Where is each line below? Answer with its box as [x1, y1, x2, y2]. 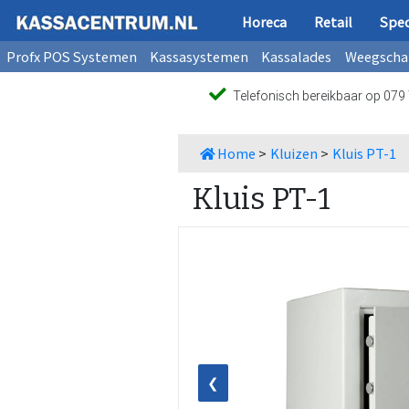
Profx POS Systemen [6, 47, 138, 66]
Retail [314, 12, 352, 31]
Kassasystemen [150, 47, 249, 66]
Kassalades [261, 47, 332, 66]
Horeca [242, 12, 287, 31]
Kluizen [269, 143, 318, 163]
